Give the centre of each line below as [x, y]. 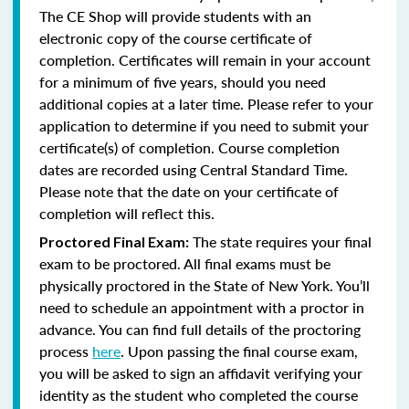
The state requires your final [280, 241]
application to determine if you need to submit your [204, 125]
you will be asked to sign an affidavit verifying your [201, 372]
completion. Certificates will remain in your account [205, 59]
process [66, 351]
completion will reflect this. [127, 213]
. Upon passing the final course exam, [239, 351]
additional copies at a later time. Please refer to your [206, 103]
